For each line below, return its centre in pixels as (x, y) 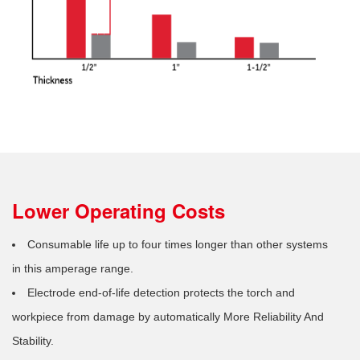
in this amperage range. (73, 268)
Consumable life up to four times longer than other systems (178, 244)
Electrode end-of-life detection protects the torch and (161, 292)
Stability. (33, 341)
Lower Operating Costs (119, 211)
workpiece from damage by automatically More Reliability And (168, 317)
